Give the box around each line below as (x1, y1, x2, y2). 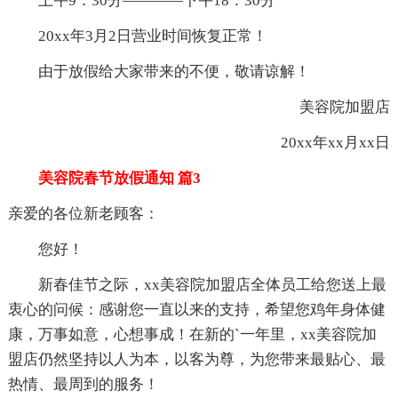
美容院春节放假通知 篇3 (7, 169, 201, 187)
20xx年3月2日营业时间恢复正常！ (7, 27, 267, 44)
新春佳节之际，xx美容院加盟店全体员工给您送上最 (7, 275, 386, 293)
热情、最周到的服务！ (7, 375, 159, 393)
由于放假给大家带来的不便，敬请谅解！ (7, 62, 310, 80)
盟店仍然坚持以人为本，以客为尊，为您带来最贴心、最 (7, 350, 386, 368)
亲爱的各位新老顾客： (7, 204, 159, 222)
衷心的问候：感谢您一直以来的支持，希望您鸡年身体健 (7, 300, 386, 318)
